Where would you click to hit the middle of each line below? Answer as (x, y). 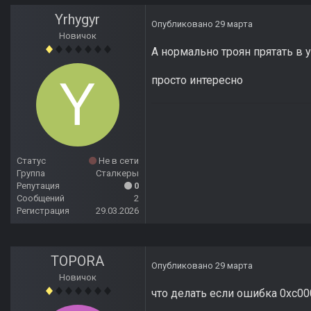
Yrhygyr (78, 20)
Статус (31, 161)
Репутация (38, 186)
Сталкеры (117, 174)
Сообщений (41, 199)
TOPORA (78, 261)
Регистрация (43, 211)
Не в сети (118, 161)
